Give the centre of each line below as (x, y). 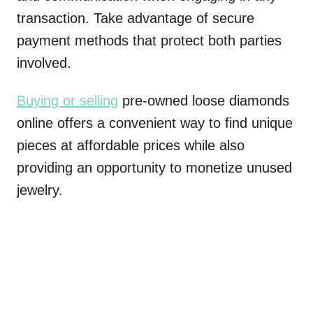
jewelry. (40, 190)
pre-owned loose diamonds (204, 101)
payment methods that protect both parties (149, 41)
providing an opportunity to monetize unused (154, 168)
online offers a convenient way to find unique (155, 123)
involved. (44, 63)
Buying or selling (67, 101)
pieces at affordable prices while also (131, 146)
